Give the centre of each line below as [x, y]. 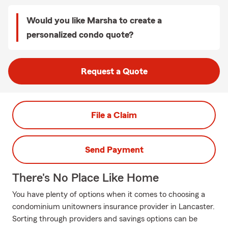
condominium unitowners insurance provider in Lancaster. [113, 207]
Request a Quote [114, 71]
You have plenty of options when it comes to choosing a [109, 194]
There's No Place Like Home [85, 178]
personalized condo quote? [80, 35]
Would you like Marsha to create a [94, 20]
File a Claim [114, 115]
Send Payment [114, 150]
